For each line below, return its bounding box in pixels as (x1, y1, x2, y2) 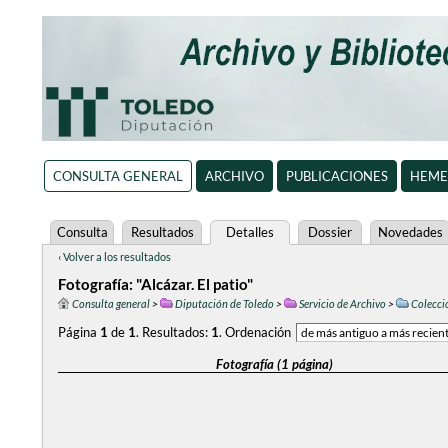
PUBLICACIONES (285, 168, 388, 184)
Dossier (308, 224, 352, 240)
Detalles (226, 224, 274, 240)
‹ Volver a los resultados (58, 250, 171, 263)
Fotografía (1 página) (215, 356, 333, 372)
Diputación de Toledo (175, 297, 274, 310)
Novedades (377, 224, 443, 240)
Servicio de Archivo (299, 297, 386, 310)
